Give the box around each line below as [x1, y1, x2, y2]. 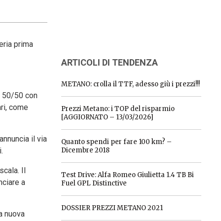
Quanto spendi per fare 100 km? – [61, 138, 172, 146]
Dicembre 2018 [61, 146, 110, 154]
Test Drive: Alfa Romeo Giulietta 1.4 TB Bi [61, 171, 194, 179]
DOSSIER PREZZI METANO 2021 [61, 204, 163, 212]
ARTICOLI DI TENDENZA [61, 57, 158, 68]
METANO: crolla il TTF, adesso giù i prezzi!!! [61, 80, 200, 88]
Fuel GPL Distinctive [61, 179, 127, 187]
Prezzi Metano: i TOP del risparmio [61, 105, 175, 113]
